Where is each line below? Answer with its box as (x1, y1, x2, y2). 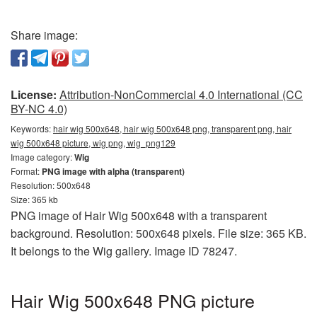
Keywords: (11, 122, 53, 135)
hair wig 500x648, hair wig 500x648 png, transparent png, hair (53, 122, 292, 135)
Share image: (11, 27, 78, 44)
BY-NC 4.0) (11, 100, 67, 117)
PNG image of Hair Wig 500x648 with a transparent (11, 207, 267, 224)
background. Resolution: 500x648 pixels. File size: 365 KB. (11, 225, 306, 242)
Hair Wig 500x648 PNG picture (11, 287, 255, 313)
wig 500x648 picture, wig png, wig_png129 (11, 137, 175, 149)
